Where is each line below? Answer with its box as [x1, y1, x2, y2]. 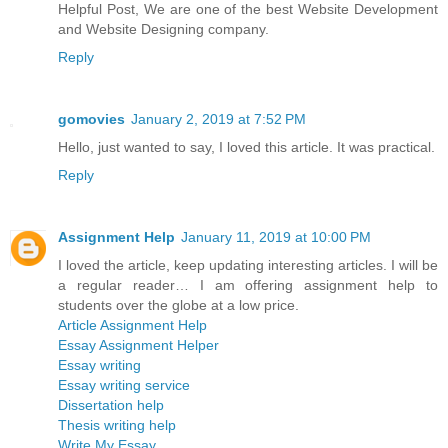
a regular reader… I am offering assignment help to [58, 276, 438, 293]
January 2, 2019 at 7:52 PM [131, 110, 306, 127]
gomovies [58, 110, 125, 127]
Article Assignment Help [58, 316, 207, 333]
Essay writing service [58, 376, 190, 393]
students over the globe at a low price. [58, 296, 299, 313]
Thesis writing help [58, 416, 176, 433]
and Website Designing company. [58, 20, 269, 37]
